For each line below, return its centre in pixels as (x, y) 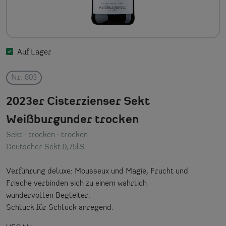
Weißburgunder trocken (72, 120)
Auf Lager (34, 52)
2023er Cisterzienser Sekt (78, 102)
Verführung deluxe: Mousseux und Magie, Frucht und (97, 171)
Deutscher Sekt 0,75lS (45, 147)
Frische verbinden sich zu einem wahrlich (76, 183)
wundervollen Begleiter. (48, 195)
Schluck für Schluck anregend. (60, 208)
